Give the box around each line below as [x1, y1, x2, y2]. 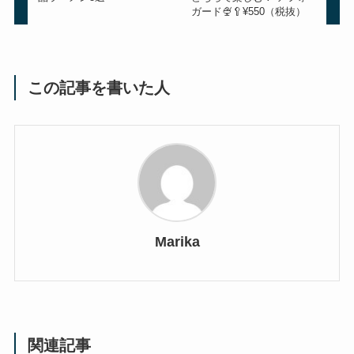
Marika [154, 233, 200, 250]
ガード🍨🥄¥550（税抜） [190, 6, 306, 18]
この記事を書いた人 [28, 79, 171, 97]
